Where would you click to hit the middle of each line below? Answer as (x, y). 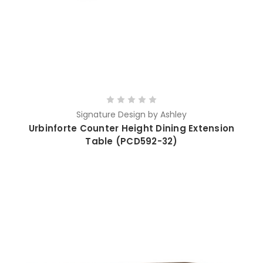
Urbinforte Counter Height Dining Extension (131, 129)
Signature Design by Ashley (131, 115)
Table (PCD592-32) (131, 142)
